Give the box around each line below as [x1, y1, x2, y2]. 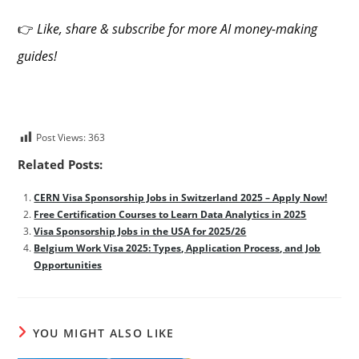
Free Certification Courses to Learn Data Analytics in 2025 [34, 208, 307, 222]
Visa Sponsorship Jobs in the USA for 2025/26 [34, 224, 247, 239]
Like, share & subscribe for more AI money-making [37, 20, 318, 38]
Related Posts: [18, 156, 103, 173]
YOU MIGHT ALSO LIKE [32, 325, 175, 341]
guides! [18, 47, 58, 66]
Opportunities [34, 258, 103, 272]
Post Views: [36, 131, 87, 145]
